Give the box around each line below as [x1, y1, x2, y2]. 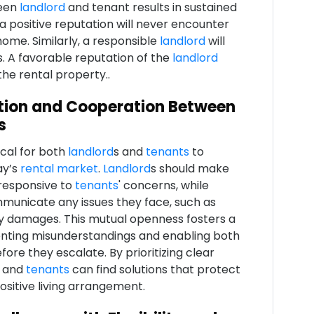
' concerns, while [118, 177, 209, 193]
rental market [20, 161, 98, 177]
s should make [150, 161, 229, 177]
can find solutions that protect [69, 261, 240, 278]
